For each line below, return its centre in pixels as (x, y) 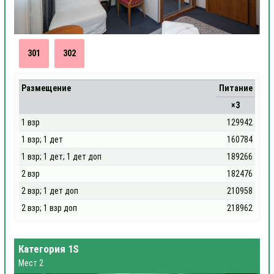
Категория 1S (49, 249)
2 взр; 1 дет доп (50, 191)
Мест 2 (31, 263)
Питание (235, 88)
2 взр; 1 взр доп (50, 208)
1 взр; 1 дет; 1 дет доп (62, 157)
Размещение (46, 88)
